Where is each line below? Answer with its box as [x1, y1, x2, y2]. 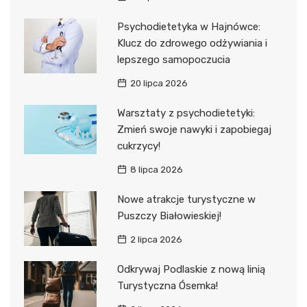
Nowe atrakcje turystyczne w [116, 193, 256, 206]
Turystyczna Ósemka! [116, 280, 218, 293]
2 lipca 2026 [130, 234, 182, 245]
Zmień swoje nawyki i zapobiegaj [116, 123, 271, 136]
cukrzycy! [116, 140, 160, 153]
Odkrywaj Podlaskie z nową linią [116, 263, 265, 276]
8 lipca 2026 [130, 164, 183, 175]
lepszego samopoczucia [116, 53, 230, 66]
